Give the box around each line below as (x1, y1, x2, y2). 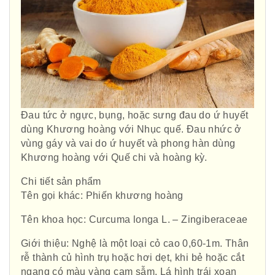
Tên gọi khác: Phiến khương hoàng (21, 190, 184, 201)
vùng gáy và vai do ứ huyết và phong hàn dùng (21, 138, 236, 149)
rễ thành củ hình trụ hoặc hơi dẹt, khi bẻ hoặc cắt (21, 252, 244, 263)
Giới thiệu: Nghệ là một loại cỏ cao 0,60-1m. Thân (21, 238, 249, 249)
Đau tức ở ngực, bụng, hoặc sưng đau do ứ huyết (21, 110, 249, 121)
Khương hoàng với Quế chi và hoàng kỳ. (21, 152, 207, 163)
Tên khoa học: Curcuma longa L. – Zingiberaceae (21, 214, 248, 225)
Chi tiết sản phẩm (21, 176, 101, 187)
